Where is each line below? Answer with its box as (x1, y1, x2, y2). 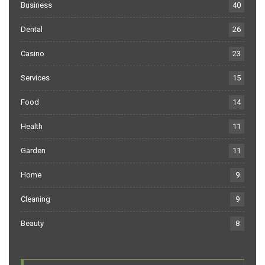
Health (21, 122, 43, 131)
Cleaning (21, 195, 50, 204)
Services (21, 73, 50, 83)
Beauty (21, 219, 44, 228)
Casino (21, 49, 44, 59)
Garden (21, 146, 46, 156)
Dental (21, 25, 43, 34)
